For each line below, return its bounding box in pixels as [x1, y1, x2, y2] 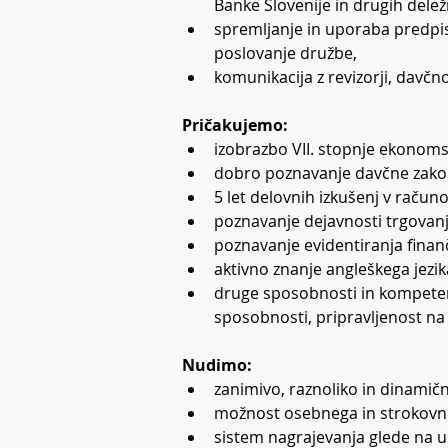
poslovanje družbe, [214, 42, 357, 64]
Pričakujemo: [182, 114, 288, 136]
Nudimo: [182, 354, 252, 376]
